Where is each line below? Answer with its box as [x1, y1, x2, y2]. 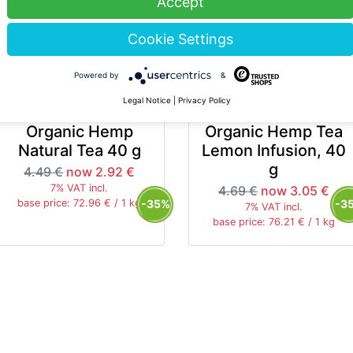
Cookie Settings [128, 31, 233, 47]
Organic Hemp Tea [204, 122, 343, 142]
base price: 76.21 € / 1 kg [212, 216, 335, 229]
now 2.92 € [66, 164, 136, 180]
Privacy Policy [177, 95, 231, 105]
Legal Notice [122, 95, 171, 105]
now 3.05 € [260, 183, 329, 199]
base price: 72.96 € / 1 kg [17, 197, 142, 210]
